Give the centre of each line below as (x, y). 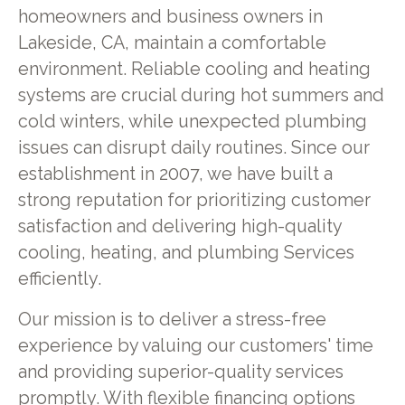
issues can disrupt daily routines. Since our (193, 148)
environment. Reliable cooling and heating (194, 70)
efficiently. (59, 279)
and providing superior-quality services (180, 372)
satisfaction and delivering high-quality (179, 227)
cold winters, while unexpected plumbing (192, 122)
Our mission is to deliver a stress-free (172, 319)
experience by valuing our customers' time (195, 345)
